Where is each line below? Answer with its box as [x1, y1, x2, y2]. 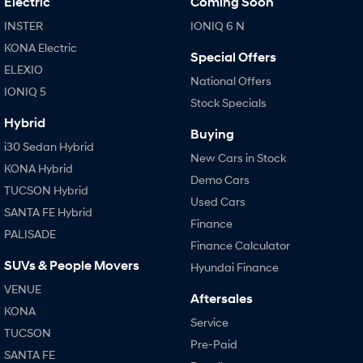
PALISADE [4, 227, 56, 241]
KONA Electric [4, 41, 77, 55]
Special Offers [190, 49, 276, 66]
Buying [190, 126, 234, 143]
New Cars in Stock [190, 151, 286, 165]
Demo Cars [190, 173, 250, 187]
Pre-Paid [190, 337, 237, 352]
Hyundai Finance [190, 260, 279, 275]
